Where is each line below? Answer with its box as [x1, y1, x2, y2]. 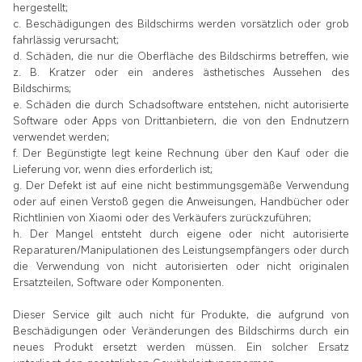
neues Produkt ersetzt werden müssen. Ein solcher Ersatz [13, 339, 349, 355]
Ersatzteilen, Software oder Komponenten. [13, 275, 224, 290]
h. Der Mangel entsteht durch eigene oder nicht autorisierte [13, 226, 349, 242]
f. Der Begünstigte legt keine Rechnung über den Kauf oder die [13, 145, 349, 161]
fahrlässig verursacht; [13, 32, 119, 48]
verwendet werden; [13, 129, 109, 145]
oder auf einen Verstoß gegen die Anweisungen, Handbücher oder [13, 194, 349, 209]
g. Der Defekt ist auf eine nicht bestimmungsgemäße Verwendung [13, 178, 349, 193]
